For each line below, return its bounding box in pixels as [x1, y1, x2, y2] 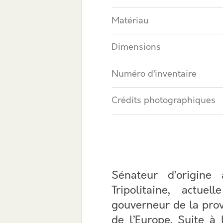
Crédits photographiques [111, 95, 216, 106]
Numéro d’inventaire [111, 68, 197, 80]
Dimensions [111, 42, 161, 53]
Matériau [111, 15, 149, 26]
